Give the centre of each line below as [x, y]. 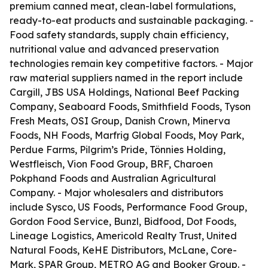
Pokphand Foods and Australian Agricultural [113, 178]
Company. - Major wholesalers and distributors [116, 193]
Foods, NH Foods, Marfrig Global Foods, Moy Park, [127, 135]
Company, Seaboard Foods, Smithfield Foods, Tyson [130, 106]
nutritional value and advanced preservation [114, 49]
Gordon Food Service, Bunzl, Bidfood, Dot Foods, [123, 221]
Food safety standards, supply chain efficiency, [119, 35]
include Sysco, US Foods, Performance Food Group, [128, 207]
